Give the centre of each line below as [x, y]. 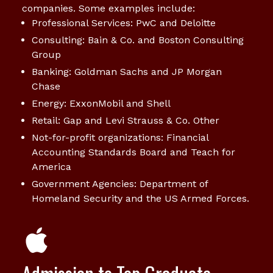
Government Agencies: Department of [120, 183]
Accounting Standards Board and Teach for [133, 152]
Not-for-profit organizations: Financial [120, 137]
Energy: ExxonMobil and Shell [101, 103]
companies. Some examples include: [108, 8]
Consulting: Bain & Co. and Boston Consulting [138, 40]
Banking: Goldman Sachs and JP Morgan [127, 71]
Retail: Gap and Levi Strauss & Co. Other [126, 120]
